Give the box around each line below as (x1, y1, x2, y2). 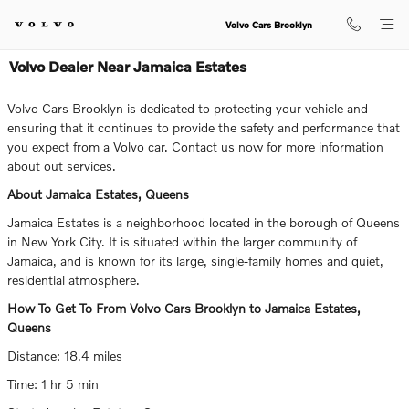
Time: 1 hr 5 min (7, 376, 99, 392)
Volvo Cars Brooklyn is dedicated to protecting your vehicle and (7, 100, 368, 116)
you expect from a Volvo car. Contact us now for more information (7, 139, 383, 154)
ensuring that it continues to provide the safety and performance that (7, 120, 400, 135)
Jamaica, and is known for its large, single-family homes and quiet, (7, 253, 383, 268)
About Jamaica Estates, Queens (7, 186, 189, 202)
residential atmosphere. (7, 272, 140, 288)
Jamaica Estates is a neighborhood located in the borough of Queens (7, 215, 400, 230)
